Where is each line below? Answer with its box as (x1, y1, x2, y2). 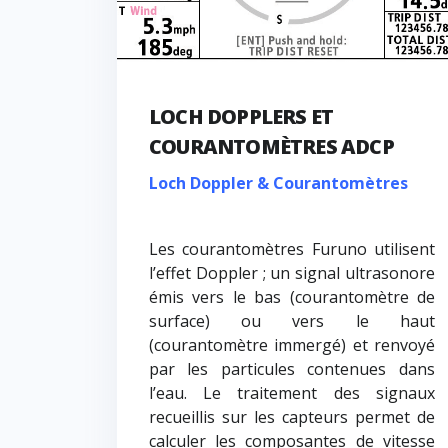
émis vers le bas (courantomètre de (149, 286, 435, 309)
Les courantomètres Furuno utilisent (149, 238, 435, 261)
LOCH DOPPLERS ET (149, 103, 334, 131)
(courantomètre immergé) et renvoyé (149, 334, 435, 357)
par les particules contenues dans (149, 358, 435, 381)
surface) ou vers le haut (149, 310, 435, 333)
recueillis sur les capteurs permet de (149, 406, 435, 429)
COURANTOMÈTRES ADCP (149, 133, 394, 161)
